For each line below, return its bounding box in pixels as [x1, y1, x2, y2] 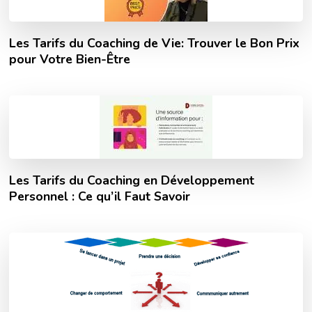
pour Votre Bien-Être [9, 50, 131, 68]
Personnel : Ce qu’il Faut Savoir [9, 187, 191, 205]
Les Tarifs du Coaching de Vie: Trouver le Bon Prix [9, 34, 300, 52]
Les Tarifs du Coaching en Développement [9, 171, 255, 189]
